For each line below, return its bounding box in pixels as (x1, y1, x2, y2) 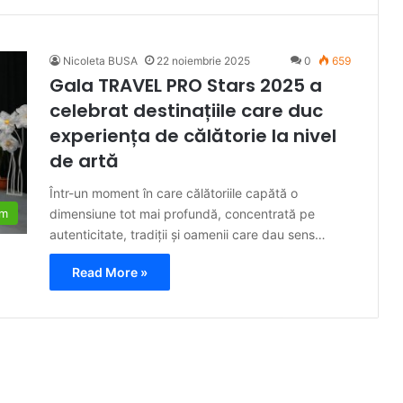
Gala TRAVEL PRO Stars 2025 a (49, 72, 322, 98)
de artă (49, 148, 119, 174)
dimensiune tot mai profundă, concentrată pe (49, 205, 315, 221)
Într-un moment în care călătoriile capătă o (49, 184, 298, 201)
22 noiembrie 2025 (157, 53, 250, 67)
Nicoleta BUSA (63, 53, 138, 67)
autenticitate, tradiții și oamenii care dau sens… (49, 226, 326, 242)
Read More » (72, 264, 148, 280)
